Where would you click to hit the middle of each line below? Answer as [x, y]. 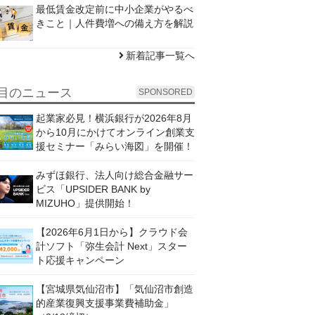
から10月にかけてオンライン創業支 [115, 132]
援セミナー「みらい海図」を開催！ [115, 146]
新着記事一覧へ [160, 55]
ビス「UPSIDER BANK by [93, 189]
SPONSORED [166, 92]
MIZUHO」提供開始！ [85, 203]
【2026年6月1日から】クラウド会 [112, 232]
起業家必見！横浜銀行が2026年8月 [114, 118]
